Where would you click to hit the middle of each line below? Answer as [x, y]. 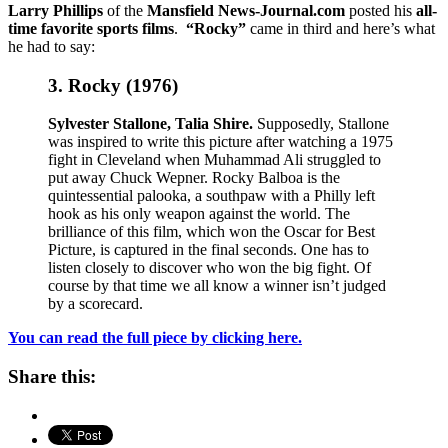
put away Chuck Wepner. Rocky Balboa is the [194, 178]
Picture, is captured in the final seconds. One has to [208, 250]
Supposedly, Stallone [323, 124]
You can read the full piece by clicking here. [155, 338]
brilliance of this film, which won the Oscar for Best [211, 232]
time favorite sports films [91, 28]
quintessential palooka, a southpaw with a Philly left [211, 196]
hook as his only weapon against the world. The [199, 214]
